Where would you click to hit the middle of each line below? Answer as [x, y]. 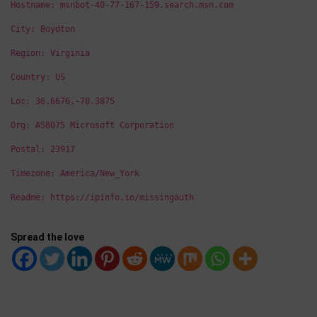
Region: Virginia [50, 53]
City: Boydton [43, 29]
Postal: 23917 [43, 150]
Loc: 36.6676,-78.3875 [63, 102]
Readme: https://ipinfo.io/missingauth [102, 198]
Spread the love [47, 237]
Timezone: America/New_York [75, 174]
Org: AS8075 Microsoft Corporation [92, 126]
